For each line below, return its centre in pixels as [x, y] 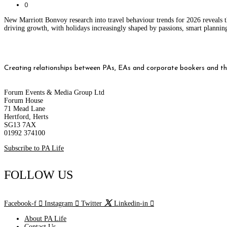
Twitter [91, 204]
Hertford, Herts [26, 117]
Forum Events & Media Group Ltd [54, 92]
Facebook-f [20, 204]
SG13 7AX [20, 125]
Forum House [24, 100]
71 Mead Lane [25, 108]
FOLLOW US [39, 175]
